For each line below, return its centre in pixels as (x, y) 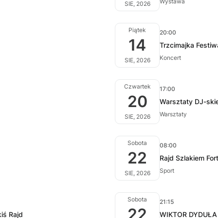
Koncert (170, 58)
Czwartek (137, 86)
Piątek (137, 30)
